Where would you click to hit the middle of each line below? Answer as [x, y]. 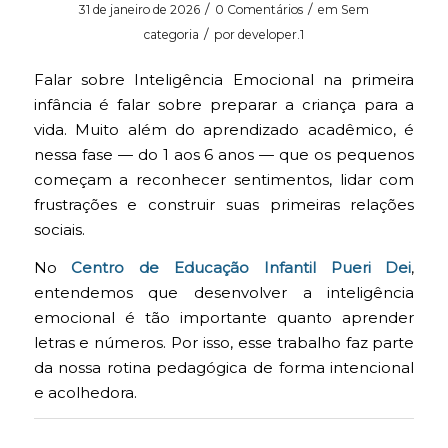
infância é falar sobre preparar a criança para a [224, 104]
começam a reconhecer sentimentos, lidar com [224, 179]
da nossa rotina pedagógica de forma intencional [224, 367]
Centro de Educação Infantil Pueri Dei [241, 267]
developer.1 [270, 35]
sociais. [59, 229]
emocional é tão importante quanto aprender [224, 317]
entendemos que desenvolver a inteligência [224, 292]
